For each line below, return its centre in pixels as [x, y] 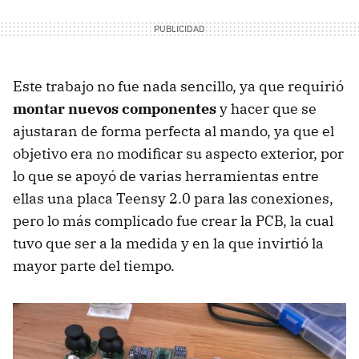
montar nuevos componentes [115, 108]
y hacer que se [266, 108]
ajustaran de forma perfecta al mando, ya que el [173, 131]
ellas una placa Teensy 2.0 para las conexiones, [173, 198]
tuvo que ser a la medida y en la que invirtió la [168, 243]
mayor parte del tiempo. [94, 265]
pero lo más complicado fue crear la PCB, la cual [173, 220]
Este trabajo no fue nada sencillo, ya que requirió [178, 86]
